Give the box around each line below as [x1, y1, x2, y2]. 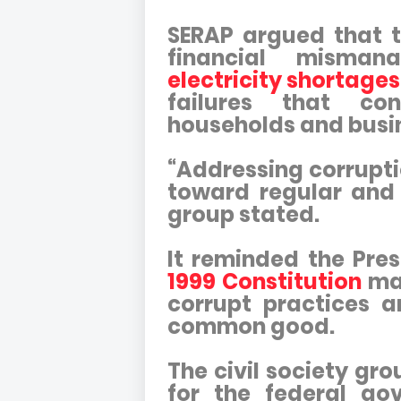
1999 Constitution [167, 267, 362, 297]
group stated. [167, 200, 324, 230]
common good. [167, 311, 335, 342]
